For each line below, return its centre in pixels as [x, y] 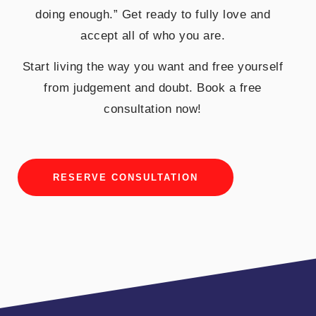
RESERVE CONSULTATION [126, 177]
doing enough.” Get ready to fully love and [153, 14]
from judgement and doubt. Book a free [153, 88]
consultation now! [153, 109]
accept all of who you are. [153, 35]
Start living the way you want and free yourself [153, 67]
